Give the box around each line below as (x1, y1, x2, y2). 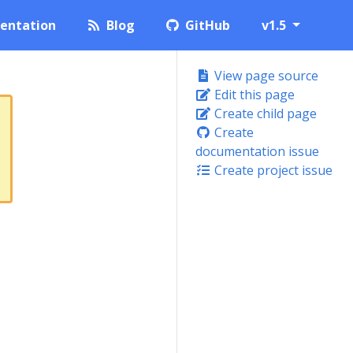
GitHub (185, 17, 230, 34)
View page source (211, 67, 318, 84)
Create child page (211, 105, 317, 122)
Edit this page (211, 86, 295, 103)
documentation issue (195, 143, 319, 160)
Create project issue (211, 162, 333, 179)
